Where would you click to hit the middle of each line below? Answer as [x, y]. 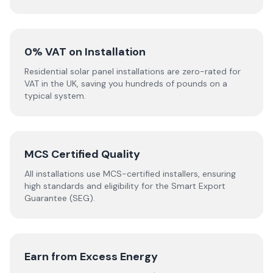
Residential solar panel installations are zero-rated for [133, 71]
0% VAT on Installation [85, 52]
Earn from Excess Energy [91, 257]
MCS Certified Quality [82, 154]
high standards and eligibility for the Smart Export [125, 186]
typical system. [55, 96]
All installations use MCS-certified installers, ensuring [130, 174]
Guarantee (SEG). [60, 198]
